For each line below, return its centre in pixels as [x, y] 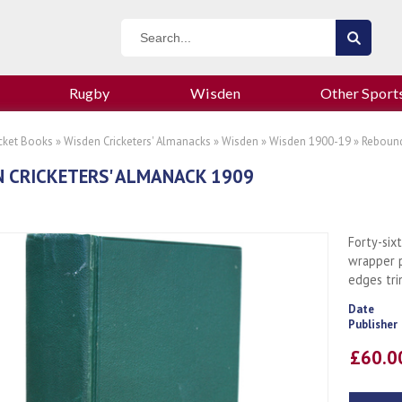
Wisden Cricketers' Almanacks [137, 142]
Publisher [372, 325]
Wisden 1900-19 [310, 142]
